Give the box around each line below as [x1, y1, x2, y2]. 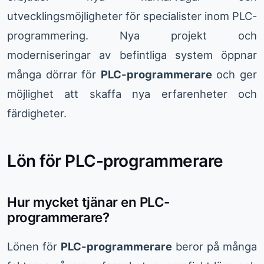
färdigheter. [7, 107, 67, 120]
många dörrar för [7, 68, 101, 81]
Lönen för [7, 240, 61, 253]
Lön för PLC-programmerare [7, 151, 223, 171]
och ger [212, 68, 258, 81]
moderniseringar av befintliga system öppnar [7, 48, 257, 62]
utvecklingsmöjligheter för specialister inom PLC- [7, 9, 257, 23]
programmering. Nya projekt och [7, 29, 257, 42]
